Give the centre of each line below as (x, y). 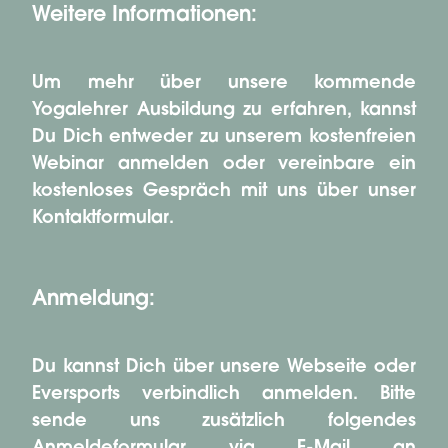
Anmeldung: (93, 300)
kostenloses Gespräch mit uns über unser (224, 192)
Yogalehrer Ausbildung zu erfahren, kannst (224, 111)
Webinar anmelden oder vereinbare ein (224, 165)
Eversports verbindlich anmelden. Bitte (224, 395)
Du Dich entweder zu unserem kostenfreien (224, 138)
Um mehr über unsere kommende (224, 84)
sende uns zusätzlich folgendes (224, 422)
